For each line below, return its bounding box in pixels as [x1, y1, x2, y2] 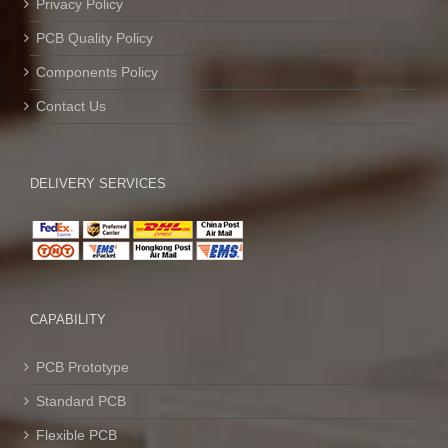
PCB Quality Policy [36, 30, 153, 46]
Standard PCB [36, 393, 126, 409]
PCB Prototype [36, 359, 129, 375]
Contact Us [36, 98, 106, 114]
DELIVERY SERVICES [30, 176, 166, 191]
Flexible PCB [36, 427, 117, 443]
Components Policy [36, 64, 158, 80]
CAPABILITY [30, 312, 106, 327]
